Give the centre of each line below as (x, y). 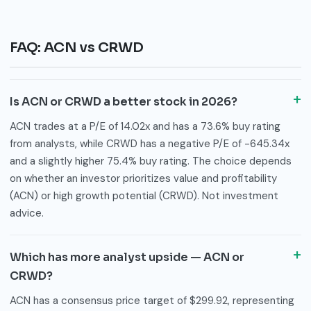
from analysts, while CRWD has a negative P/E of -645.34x (150, 143)
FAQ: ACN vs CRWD (77, 48)
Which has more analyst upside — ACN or (127, 257)
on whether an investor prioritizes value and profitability (143, 178)
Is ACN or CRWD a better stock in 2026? (124, 101)
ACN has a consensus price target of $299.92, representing (152, 300)
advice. (27, 213)
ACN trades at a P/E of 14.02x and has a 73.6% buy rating (145, 126)
